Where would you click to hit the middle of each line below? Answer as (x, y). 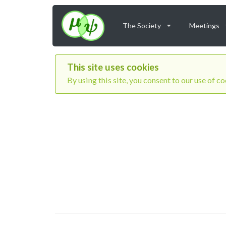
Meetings (204, 25)
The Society (142, 25)
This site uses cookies (113, 67)
